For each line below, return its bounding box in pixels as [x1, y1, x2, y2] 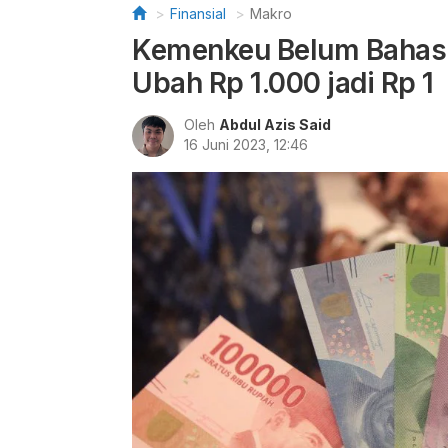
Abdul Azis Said [219, 116, 331, 133]
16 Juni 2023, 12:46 [184, 136, 308, 153]
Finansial [170, 5, 226, 22]
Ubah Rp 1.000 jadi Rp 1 [132, 66, 434, 100]
